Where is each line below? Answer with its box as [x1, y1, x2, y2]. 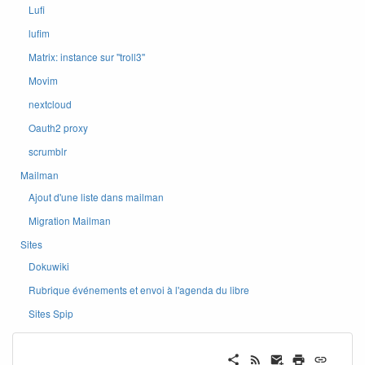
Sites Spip [29, 306, 73, 320]
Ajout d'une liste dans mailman [29, 190, 164, 204]
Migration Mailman [29, 213, 111, 227]
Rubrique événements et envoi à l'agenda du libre [29, 283, 249, 297]
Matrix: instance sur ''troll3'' [29, 50, 145, 64]
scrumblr [29, 144, 67, 158]
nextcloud [29, 97, 72, 111]
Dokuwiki [29, 259, 69, 273]
